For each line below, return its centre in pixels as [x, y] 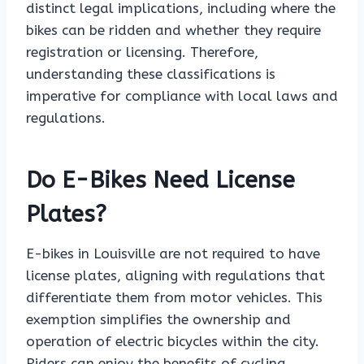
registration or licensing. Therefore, [142, 52]
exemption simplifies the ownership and [158, 320]
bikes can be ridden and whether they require [173, 30]
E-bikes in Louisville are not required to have [173, 254]
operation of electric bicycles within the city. [173, 342]
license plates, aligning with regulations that [175, 276]
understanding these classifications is [151, 74]
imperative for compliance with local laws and [182, 96]
